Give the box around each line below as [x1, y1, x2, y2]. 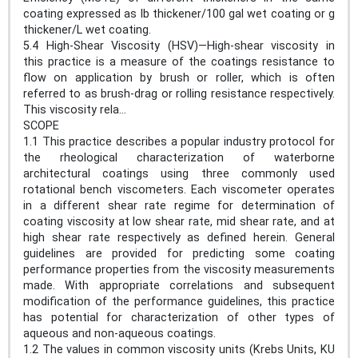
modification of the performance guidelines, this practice [23, 294, 335, 308]
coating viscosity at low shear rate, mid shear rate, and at [23, 214, 335, 229]
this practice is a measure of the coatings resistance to [23, 54, 335, 69]
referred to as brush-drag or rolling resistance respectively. [23, 86, 335, 101]
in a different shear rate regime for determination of [23, 198, 335, 213]
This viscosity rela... [23, 102, 126, 117]
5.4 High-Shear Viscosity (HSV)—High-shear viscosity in [23, 38, 335, 53]
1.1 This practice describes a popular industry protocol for [23, 134, 335, 149]
